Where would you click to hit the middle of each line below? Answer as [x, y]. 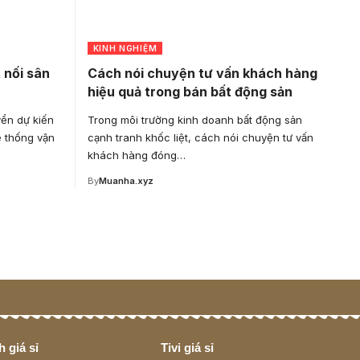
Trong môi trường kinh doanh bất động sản [194, 119]
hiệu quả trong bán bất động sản [190, 91]
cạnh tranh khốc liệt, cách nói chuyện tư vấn [200, 137]
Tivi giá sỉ [187, 347]
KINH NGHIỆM [125, 48]
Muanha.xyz [126, 180]
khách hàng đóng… [136, 155]
